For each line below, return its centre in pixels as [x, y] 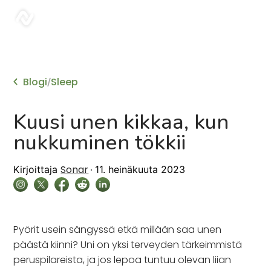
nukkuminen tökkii [100, 142]
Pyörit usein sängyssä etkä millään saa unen [118, 230]
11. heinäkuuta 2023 [140, 169]
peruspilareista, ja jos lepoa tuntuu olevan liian [122, 260]
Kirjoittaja [36, 169]
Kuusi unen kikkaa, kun [121, 122]
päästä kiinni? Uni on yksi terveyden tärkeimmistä [128, 245]
